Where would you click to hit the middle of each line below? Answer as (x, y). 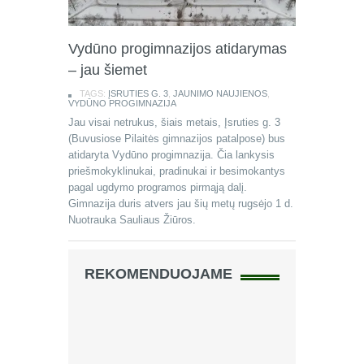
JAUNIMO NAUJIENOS (220, 93)
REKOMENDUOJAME (158, 274)
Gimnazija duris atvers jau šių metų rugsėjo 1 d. (181, 204)
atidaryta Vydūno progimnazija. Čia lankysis (171, 155)
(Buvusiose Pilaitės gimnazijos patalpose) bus (177, 139)
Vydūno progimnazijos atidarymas (178, 49)
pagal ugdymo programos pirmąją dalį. (158, 187)
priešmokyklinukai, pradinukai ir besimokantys (177, 171)
